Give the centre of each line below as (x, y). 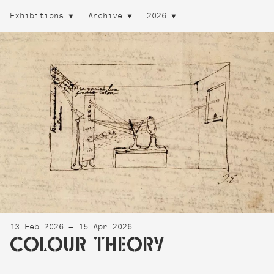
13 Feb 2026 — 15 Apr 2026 (71, 228)
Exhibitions (37, 17)
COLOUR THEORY (87, 243)
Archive (105, 17)
